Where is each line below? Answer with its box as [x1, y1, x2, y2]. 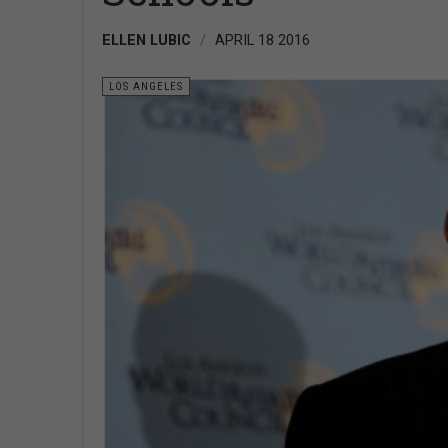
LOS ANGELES [109, 80, 183, 93]
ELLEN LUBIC [102, 31, 191, 49]
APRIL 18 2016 [215, 31, 310, 49]
